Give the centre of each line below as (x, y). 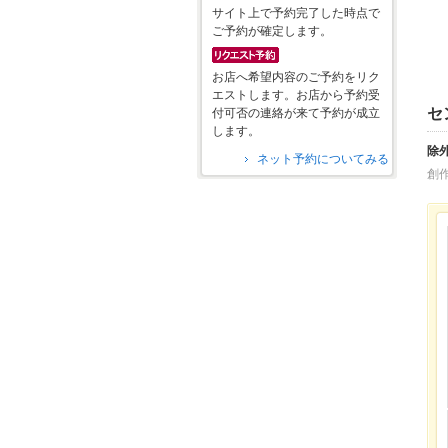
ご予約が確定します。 (272, 31)
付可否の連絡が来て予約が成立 (296, 113)
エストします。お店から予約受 (296, 95)
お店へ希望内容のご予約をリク (296, 77)
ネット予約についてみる (323, 159)
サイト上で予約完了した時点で (296, 13)
